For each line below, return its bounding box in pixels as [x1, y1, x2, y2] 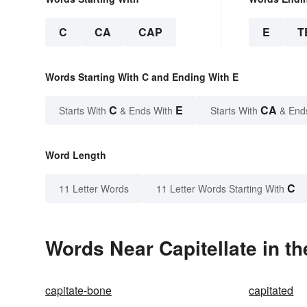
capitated [249, 282, 294, 299]
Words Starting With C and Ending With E [45, 70, 238, 84]
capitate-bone [45, 282, 112, 299]
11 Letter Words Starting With [156, 182, 284, 196]
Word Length [45, 148, 106, 162]
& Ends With [117, 103, 175, 118]
